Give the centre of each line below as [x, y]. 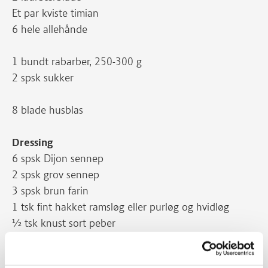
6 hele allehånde [50, 29]
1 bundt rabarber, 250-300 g [77, 62]
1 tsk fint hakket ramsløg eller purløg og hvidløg [121, 207]
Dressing [32, 142]
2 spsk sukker [43, 78]
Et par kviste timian [55, 13]
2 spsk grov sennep [56, 175]
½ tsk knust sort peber [64, 223]
